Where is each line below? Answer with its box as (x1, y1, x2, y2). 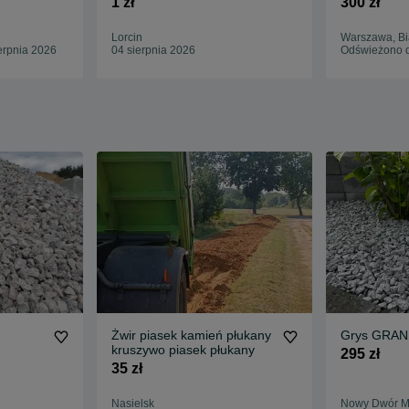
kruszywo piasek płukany (111, 342, 256, 358)
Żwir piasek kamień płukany (111, 328, 272, 343)
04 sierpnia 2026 (111, 44, 196, 58)
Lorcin (111, 31, 143, 45)
